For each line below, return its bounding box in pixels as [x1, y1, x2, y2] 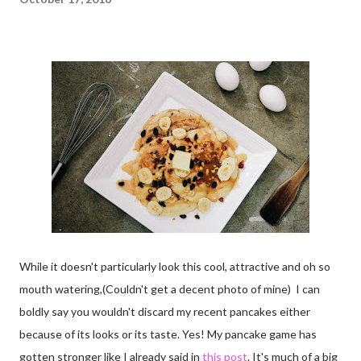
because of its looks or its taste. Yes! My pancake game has [19, 327, 317, 342]
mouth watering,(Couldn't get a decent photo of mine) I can [19, 282, 320, 297]
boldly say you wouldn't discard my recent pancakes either [19, 305, 310, 319]
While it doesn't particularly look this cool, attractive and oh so [19, 259, 330, 274]
